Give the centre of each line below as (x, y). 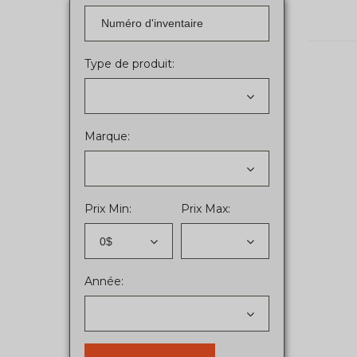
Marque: (107, 136)
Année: (104, 281)
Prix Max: (206, 208)
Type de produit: (129, 63)
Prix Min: (108, 208)
